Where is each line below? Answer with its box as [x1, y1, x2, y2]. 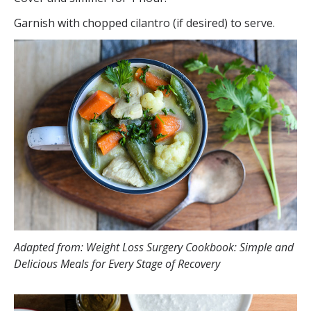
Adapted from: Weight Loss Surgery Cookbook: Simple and [14, 239, 294, 255]
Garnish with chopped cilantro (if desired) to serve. [14, 15, 275, 31]
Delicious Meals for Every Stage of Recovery [14, 255, 220, 271]
